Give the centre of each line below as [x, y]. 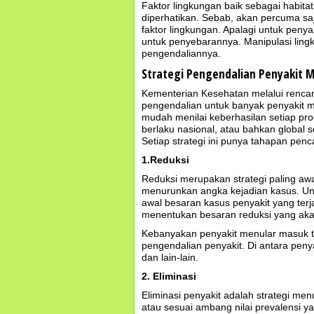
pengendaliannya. [181, 53]
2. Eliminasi [169, 276]
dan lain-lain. [170, 257]
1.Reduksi [165, 160]
